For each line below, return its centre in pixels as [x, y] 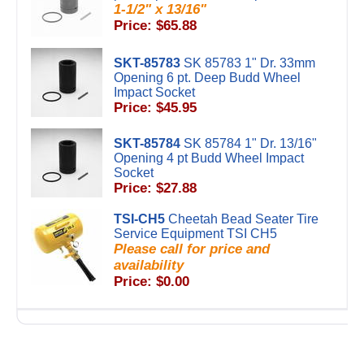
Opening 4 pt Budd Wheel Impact [209, 158]
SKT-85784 [147, 143]
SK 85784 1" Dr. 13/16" [250, 143]
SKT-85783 [147, 63]
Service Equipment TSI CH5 [195, 234]
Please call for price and [192, 249]
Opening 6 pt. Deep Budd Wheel [207, 78]
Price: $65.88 [155, 26]
